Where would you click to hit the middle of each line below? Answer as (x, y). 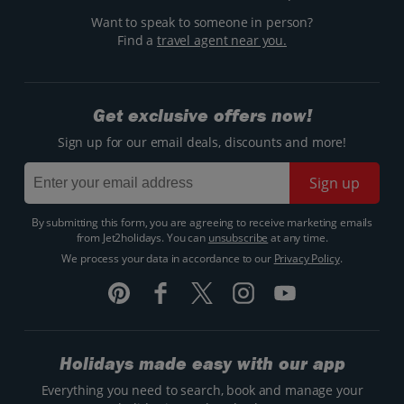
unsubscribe (238, 237)
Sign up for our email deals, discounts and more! (202, 142)
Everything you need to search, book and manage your (202, 390)
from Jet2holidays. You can (142, 237)
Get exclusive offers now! (202, 115)
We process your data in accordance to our (168, 258)
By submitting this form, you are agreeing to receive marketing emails (202, 222)
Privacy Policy (307, 258)
